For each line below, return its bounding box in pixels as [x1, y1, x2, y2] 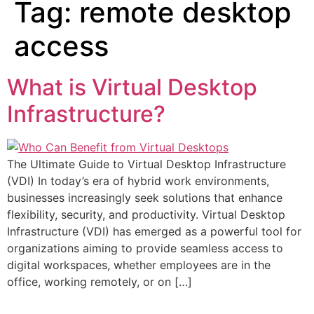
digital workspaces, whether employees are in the [7, 257, 271, 272]
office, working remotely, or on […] [7, 274, 192, 289]
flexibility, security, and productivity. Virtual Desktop [7, 207, 285, 221]
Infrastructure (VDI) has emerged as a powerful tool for [7, 224, 301, 238]
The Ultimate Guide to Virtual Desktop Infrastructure [7, 156, 286, 171]
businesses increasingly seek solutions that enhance [7, 190, 282, 205]
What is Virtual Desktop [7, 73, 257, 101]
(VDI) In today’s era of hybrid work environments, [7, 173, 269, 188]
